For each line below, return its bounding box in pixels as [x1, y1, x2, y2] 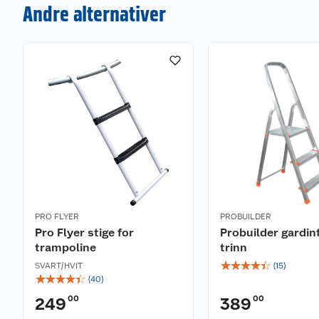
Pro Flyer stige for [35, 226, 134, 239]
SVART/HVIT [35, 261, 83, 271]
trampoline [35, 241, 96, 254]
